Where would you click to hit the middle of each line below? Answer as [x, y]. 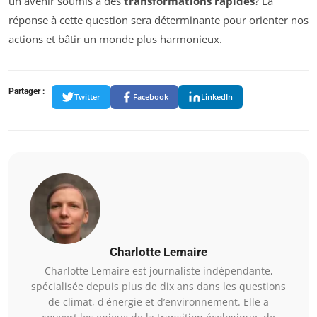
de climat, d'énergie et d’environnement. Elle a [158, 301]
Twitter [87, 97]
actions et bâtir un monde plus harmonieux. [115, 39]
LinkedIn [217, 97]
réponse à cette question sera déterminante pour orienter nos [158, 19]
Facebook [151, 97]
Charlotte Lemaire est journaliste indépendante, [158, 270]
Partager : [27, 91]
